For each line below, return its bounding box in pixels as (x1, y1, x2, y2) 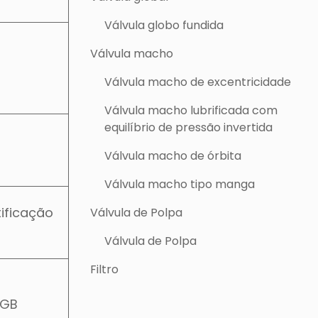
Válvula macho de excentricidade (104, 74, 291, 90)
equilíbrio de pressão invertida (104, 119, 273, 136)
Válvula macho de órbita (104, 148, 241, 164)
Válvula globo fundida (104, 17, 224, 33)
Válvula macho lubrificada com (104, 102, 278, 119)
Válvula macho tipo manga (104, 176, 255, 192)
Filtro (90, 261, 119, 278)
